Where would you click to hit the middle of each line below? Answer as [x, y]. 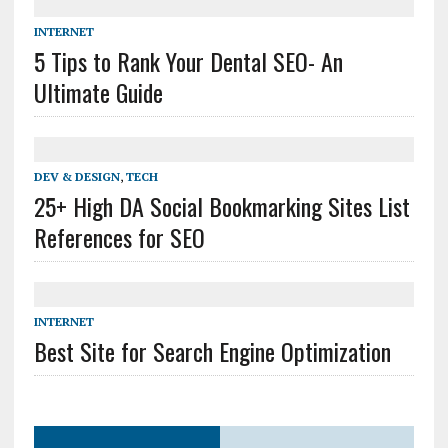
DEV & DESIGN [76, 176]
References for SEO [119, 236]
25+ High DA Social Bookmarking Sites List [221, 205]
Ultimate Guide [98, 91]
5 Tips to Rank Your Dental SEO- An [188, 60]
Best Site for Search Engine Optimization [212, 350]
